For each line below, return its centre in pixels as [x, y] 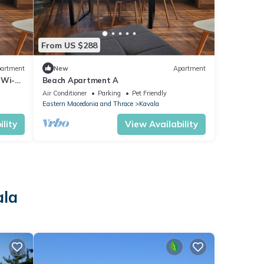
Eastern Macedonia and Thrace [88, 104]
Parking [109, 93]
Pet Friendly [149, 93]
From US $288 [69, 45]
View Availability [161, 124]
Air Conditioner [64, 93]
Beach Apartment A [80, 80]
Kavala [149, 104]
